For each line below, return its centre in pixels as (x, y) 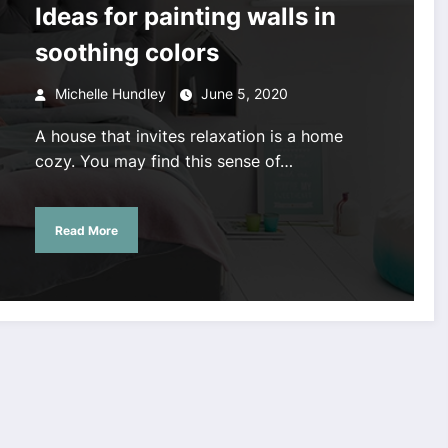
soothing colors (126, 53)
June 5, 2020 (244, 94)
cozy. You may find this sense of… (163, 161)
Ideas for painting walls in (185, 17)
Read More (86, 230)
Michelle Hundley (110, 94)
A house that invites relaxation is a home (188, 136)
